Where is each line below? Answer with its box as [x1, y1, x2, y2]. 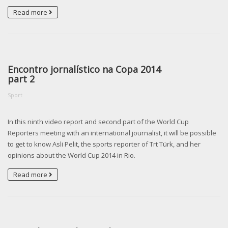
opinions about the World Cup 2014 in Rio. [8, 151, 135, 160]
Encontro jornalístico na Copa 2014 [8, 63, 161, 76]
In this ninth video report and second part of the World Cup [8, 117, 189, 127]
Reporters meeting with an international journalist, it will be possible [8, 128, 216, 138]
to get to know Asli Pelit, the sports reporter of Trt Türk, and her [8, 139, 201, 149]
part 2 [8, 73, 35, 85]
